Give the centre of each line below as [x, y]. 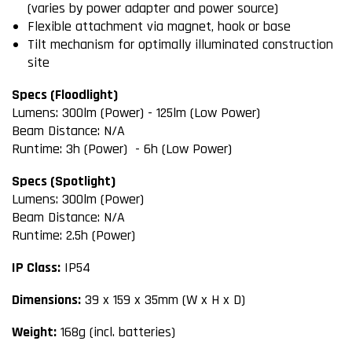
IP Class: [36, 268]
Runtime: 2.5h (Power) [73, 236]
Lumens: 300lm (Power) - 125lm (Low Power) [136, 113]
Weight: [34, 332]
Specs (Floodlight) [65, 95]
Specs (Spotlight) [64, 181]
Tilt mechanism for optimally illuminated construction [180, 45]
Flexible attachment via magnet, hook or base [159, 27]
